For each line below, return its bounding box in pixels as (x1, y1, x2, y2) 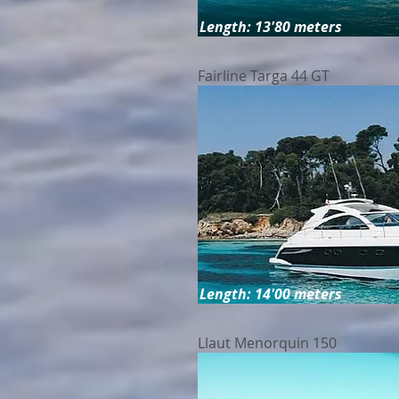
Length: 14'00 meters (199, 284, 342, 304)
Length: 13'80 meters (199, 17, 342, 37)
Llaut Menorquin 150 (198, 333, 337, 353)
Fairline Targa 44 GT (198, 66, 330, 85)
